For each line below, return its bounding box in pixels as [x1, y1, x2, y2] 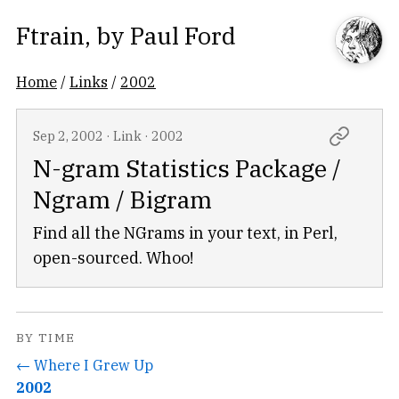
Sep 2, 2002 [33, 127, 103, 144]
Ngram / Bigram [33, 183, 212, 216]
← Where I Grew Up [16, 354, 153, 374]
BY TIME [16, 329, 76, 346]
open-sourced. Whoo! [33, 247, 193, 268]
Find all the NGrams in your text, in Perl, [33, 222, 338, 243]
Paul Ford [130, 20, 236, 51]
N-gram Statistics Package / [33, 152, 341, 184]
